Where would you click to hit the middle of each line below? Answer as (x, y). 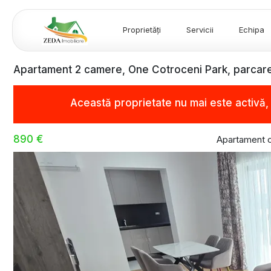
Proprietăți (142, 30)
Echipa (252, 30)
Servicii (200, 30)
